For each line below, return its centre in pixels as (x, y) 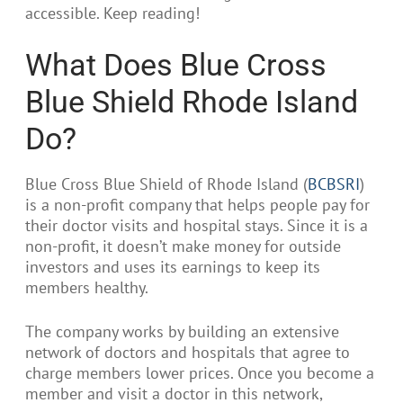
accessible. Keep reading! (115, 13)
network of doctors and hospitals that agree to (188, 352)
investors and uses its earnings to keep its (173, 267)
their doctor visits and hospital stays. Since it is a (197, 226)
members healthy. (89, 288)
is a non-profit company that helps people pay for (197, 205)
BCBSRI (334, 184)
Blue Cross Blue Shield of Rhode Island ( (166, 184)
